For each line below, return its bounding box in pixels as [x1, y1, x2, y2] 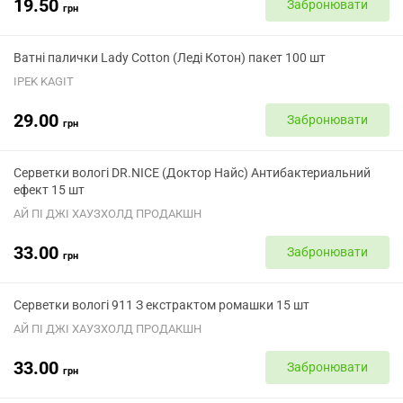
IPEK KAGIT [13, 75, 74, 88]
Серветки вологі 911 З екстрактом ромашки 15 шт [13, 298, 309, 312]
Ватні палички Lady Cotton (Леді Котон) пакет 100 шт [13, 50, 326, 65]
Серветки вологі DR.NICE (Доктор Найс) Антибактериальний [13, 166, 371, 180]
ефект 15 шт [13, 183, 85, 197]
